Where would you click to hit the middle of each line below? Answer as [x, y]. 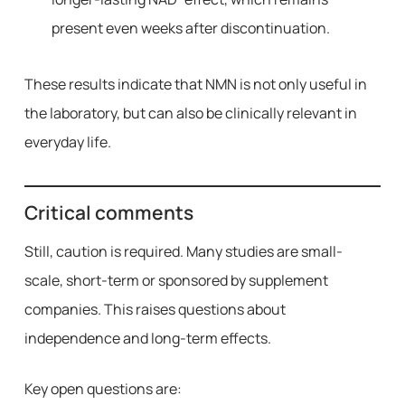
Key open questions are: [103, 389]
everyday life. [67, 142]
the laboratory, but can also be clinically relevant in [190, 113]
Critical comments [108, 212]
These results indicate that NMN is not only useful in [195, 84]
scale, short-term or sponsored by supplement [176, 280]
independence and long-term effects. [147, 338]
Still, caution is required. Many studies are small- [183, 251]
